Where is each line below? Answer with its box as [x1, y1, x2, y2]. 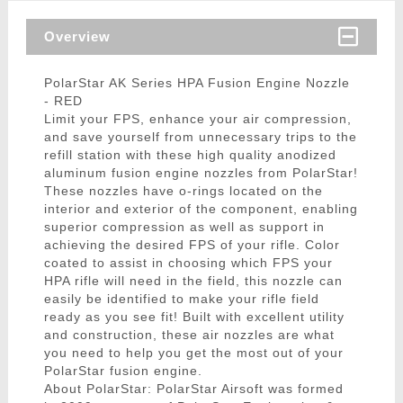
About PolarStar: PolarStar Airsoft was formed [43, 381, 344, 397]
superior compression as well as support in [43, 219, 325, 235]
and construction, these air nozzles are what [43, 327, 335, 343]
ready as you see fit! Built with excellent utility [43, 309, 345, 325]
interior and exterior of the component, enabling [43, 201, 358, 217]
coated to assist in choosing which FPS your [43, 255, 333, 271]
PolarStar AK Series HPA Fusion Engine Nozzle [43, 76, 350, 91]
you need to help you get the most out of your [43, 345, 344, 361]
